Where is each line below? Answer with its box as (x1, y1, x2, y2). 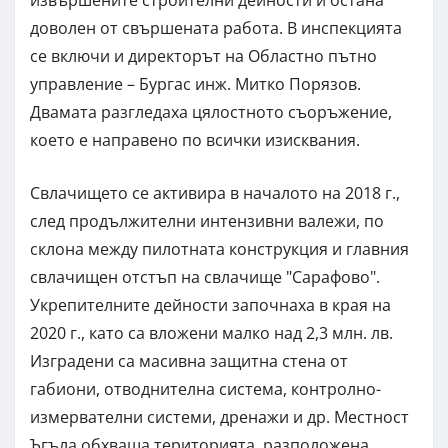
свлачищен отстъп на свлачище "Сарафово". (30, 266, 380, 289)
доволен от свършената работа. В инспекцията (30, 17, 402, 40)
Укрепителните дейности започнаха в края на (30, 294, 391, 317)
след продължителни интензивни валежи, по (30, 210, 384, 233)
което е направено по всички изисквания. (30, 129, 360, 152)
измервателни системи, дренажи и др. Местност (30, 406, 409, 429)
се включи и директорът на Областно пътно (30, 45, 377, 68)
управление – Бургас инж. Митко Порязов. (30, 73, 361, 96)
